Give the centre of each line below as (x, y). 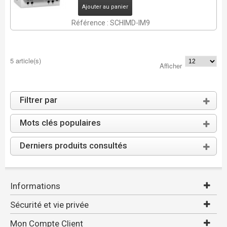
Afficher (171, 66)
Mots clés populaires (60, 123)
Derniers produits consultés (73, 145)
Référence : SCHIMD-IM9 (110, 23)
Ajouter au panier (105, 7)
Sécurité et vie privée (49, 205)
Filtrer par (38, 100)
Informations (35, 186)
